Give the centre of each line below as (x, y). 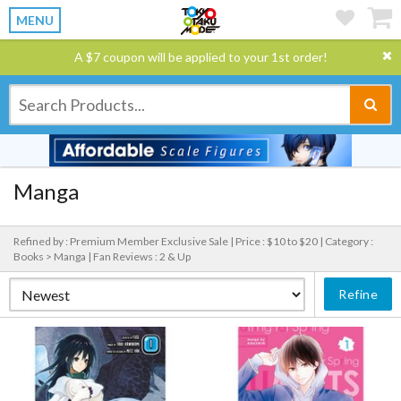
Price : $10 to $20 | (280, 241)
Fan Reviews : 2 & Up (142, 256)
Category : (349, 241)
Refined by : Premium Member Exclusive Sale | (124, 241)
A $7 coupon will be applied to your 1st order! (200, 57)
